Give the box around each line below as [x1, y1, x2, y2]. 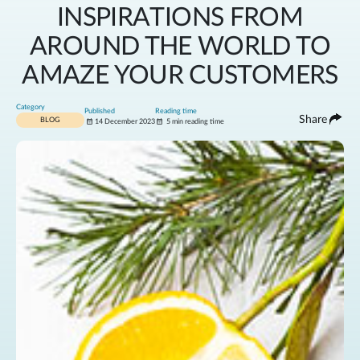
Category [16, 103, 45, 111]
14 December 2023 [94, 117, 155, 125]
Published [84, 107, 115, 115]
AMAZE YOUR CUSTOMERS [22, 62, 338, 88]
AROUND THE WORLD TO [30, 33, 330, 59]
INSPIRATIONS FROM [56, 4, 304, 31]
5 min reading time [165, 117, 225, 125]
